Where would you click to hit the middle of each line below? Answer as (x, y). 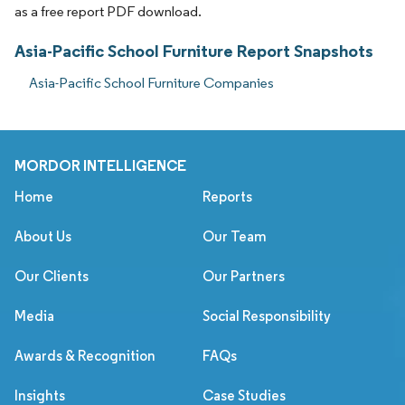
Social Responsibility (267, 316)
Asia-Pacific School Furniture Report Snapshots (194, 51)
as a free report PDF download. (108, 12)
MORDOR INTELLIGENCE (100, 166)
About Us (43, 237)
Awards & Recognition (85, 356)
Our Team (235, 237)
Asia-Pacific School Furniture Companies (151, 83)
